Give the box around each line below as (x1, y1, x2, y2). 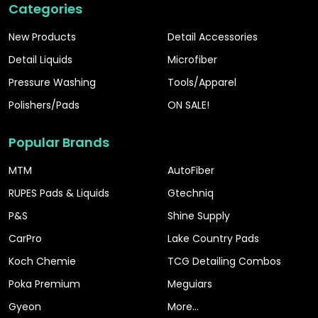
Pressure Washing (9, 75, 96, 89)
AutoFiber (168, 163, 214, 177)
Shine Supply (168, 208, 230, 223)
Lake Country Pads (168, 231, 259, 246)
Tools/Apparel (168, 75, 236, 89)
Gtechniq (168, 185, 214, 200)
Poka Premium (9, 276, 80, 291)
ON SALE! (168, 97, 209, 112)
